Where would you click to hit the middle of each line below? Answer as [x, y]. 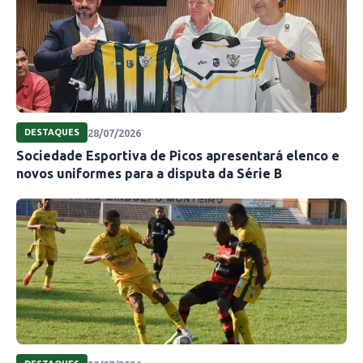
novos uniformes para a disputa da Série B [149, 174]
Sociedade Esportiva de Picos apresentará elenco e [178, 156]
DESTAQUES [52, 132]
